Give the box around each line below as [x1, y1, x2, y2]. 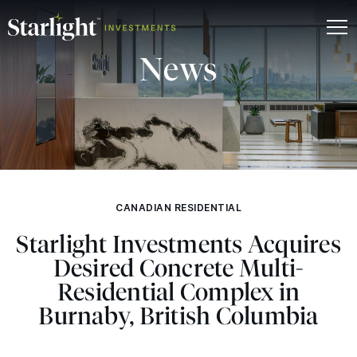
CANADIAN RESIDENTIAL [116, 202, 241, 214]
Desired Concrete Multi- [53, 253, 304, 283]
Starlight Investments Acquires [16, 229, 341, 259]
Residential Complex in [57, 277, 300, 307]
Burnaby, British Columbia [38, 301, 319, 331]
